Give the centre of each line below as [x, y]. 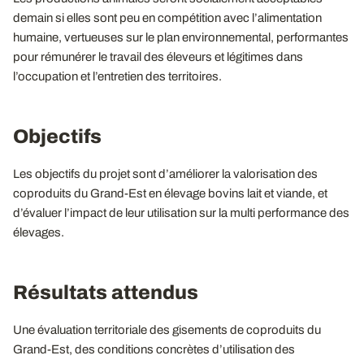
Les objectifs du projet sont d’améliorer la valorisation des [165, 174]
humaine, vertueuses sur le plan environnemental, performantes [181, 37]
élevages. [39, 232]
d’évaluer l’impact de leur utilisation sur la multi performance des [181, 213]
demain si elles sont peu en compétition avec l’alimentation [167, 18]
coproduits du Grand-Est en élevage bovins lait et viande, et [170, 193]
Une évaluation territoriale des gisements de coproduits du [167, 330]
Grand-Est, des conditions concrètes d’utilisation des [154, 349]
